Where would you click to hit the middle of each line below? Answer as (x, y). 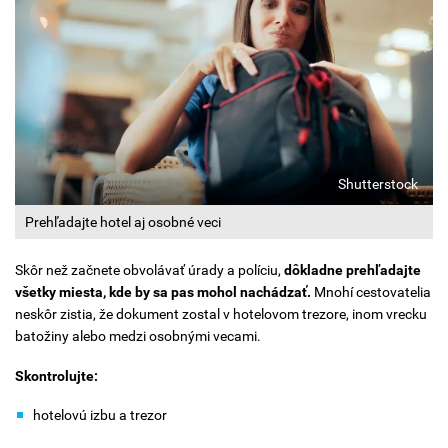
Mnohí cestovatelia (371, 292)
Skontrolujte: (56, 375)
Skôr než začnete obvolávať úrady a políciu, (149, 270)
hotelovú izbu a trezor (100, 415)
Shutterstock (378, 184)
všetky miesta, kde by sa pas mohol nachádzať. (163, 292)
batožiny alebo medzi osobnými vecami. (138, 336)
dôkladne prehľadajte (352, 270)
